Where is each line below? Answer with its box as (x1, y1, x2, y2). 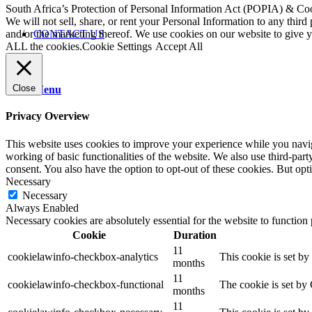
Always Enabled (6, 201, 79, 214)
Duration (173, 228, 217, 241)
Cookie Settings (82, 40, 152, 53)
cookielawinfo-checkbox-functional (8, 278, 164, 290)
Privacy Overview (6, 110, 90, 123)
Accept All (155, 40, 203, 53)
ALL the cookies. (6, 40, 82, 53)
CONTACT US (33, 28, 104, 40)
